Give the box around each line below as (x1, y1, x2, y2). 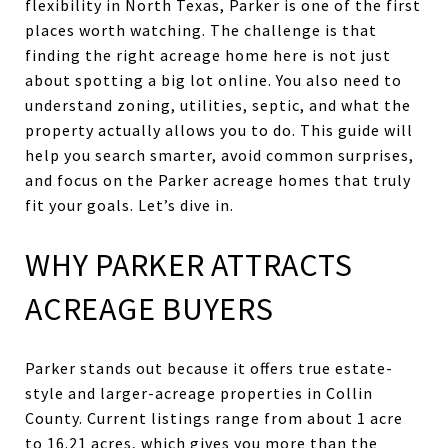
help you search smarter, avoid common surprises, (25, 145, 414, 165)
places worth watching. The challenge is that (25, 20, 377, 40)
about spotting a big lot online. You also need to (25, 70, 402, 90)
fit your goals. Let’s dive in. (25, 195, 234, 215)
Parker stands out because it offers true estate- (25, 357, 393, 378)
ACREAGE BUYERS (25, 289, 274, 329)
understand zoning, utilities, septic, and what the (25, 95, 411, 115)
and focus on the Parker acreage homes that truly (25, 170, 411, 190)
